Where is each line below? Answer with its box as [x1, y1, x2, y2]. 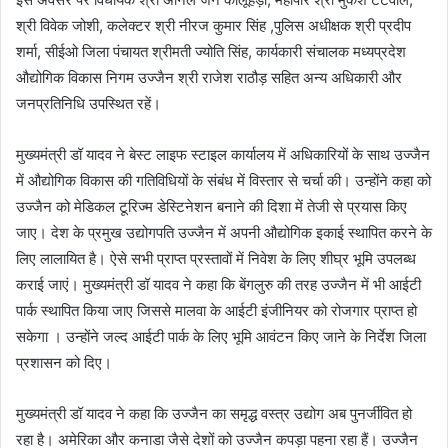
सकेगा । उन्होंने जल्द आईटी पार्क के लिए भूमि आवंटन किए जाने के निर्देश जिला [16, 327, 426, 347]
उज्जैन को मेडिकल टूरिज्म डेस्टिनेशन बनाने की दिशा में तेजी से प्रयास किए [16, 197, 407, 217]
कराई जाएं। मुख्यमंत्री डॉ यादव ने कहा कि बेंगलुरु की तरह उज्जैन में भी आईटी [16, 275, 421, 295]
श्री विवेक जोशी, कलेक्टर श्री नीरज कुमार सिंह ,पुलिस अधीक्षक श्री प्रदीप [16, 16, 411, 36]
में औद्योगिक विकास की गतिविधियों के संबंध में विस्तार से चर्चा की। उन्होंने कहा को [16, 171, 431, 191]
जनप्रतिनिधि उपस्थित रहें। [16, 94, 161, 114]
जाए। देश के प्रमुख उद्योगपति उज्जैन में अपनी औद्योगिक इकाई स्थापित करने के [16, 223, 432, 243]
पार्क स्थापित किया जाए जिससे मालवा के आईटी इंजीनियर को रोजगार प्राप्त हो [16, 301, 417, 321]
